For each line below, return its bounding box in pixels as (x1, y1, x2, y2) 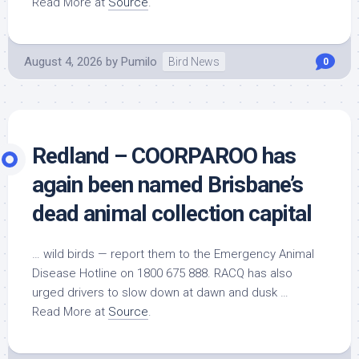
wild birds (43, 247, 95, 261)
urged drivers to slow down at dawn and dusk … (32, 285, 288, 300)
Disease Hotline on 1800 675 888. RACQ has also (32, 266, 292, 280)
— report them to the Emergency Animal (95, 247, 314, 261)
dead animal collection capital (32, 200, 312, 227)
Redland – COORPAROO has (32, 143, 296, 169)
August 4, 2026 (24, 54, 103, 69)
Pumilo (121, 54, 157, 69)
